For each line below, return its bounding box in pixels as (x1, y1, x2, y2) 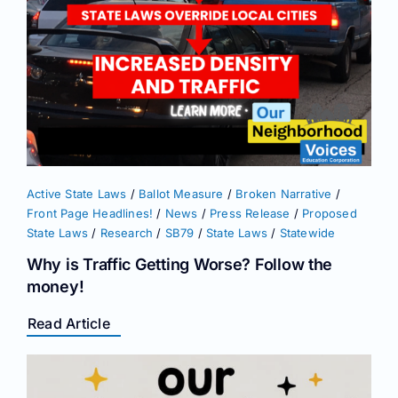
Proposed (302, 206, 357, 221)
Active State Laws (27, 187, 127, 202)
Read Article (28, 314, 110, 333)
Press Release (210, 206, 291, 221)
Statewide (279, 226, 336, 241)
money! (27, 277, 84, 297)
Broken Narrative (235, 187, 332, 202)
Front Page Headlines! (27, 206, 154, 221)
